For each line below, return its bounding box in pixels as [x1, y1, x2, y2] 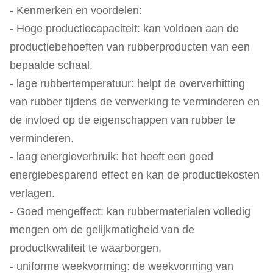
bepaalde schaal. [10, 59, 93, 71]
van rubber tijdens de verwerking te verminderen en [10, 96, 260, 108]
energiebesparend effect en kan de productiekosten [10, 169, 260, 181]
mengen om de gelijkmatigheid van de [10, 224, 194, 236]
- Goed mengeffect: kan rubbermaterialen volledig [10, 205, 250, 218]
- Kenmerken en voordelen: [10, 4, 142, 16]
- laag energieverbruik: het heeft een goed [10, 151, 213, 163]
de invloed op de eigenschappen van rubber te [10, 114, 235, 126]
